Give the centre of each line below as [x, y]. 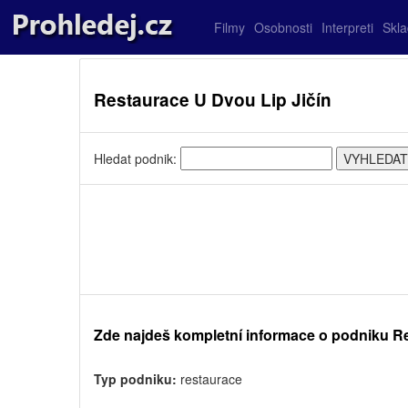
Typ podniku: [135, 379]
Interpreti [347, 27]
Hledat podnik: [137, 158]
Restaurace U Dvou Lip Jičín [213, 100]
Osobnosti [283, 27]
